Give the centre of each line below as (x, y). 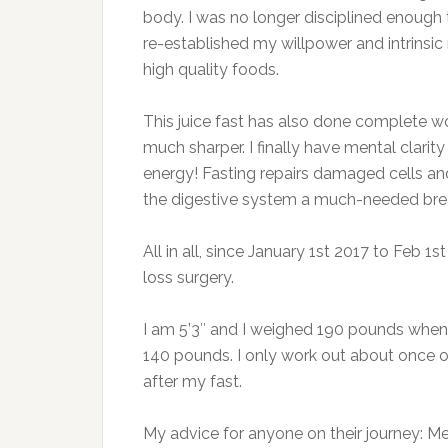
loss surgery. (188, 277)
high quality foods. (211, 69)
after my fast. (192, 381)
